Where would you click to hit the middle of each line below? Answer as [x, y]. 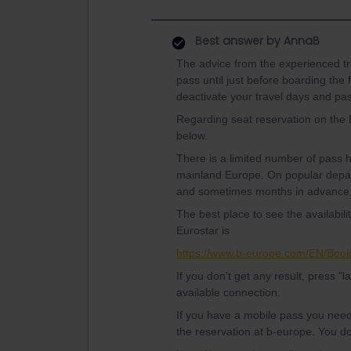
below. [194, 136]
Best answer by [238, 41]
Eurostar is [204, 230]
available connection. [230, 292]
